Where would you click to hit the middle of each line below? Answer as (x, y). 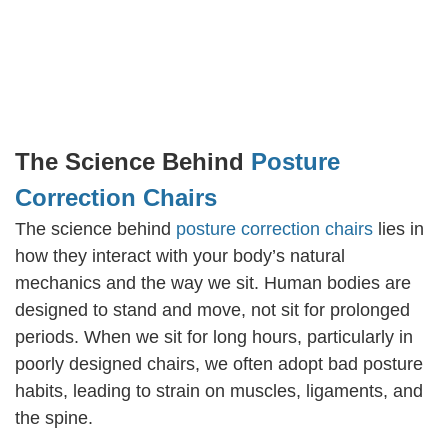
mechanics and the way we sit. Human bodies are (213, 283)
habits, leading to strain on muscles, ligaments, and (219, 391)
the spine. (54, 418)
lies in (398, 229)
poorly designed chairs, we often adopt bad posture (219, 364)
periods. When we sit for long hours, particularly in (214, 337)
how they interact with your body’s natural (180, 256)
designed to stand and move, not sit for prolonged (212, 310)
